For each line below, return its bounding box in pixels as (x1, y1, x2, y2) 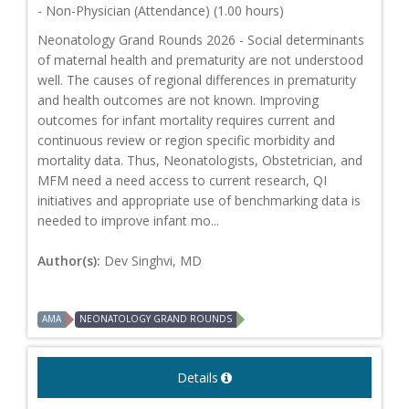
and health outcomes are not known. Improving (37, 91, 319, 110)
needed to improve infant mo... (37, 212, 219, 230)
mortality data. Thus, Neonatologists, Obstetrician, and (37, 152, 362, 170)
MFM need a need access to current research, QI (37, 172, 327, 190)
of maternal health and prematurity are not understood (37, 51, 363, 69)
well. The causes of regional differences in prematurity (37, 71, 356, 89)
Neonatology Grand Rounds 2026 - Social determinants (37, 31, 364, 49)
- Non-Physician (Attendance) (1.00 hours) (37, 2, 284, 20)
